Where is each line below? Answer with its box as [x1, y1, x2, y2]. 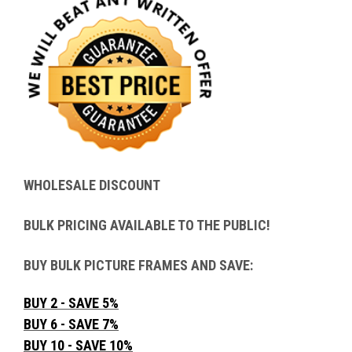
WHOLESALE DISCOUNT [24, 176, 160, 193]
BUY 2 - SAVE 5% [24, 294, 119, 311]
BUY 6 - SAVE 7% [24, 315, 119, 332]
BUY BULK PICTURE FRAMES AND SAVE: [24, 256, 253, 273]
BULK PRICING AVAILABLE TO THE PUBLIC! [24, 216, 270, 233]
